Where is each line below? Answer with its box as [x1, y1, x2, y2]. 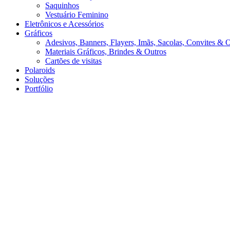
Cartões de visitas [45, 56, 102, 65]
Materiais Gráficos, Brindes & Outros [45, 47, 166, 56]
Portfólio [25, 84, 53, 93]
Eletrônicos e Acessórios [25, 19, 104, 28]
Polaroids [25, 65, 55, 74]
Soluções [25, 74, 54, 84]
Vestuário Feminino [45, 10, 108, 19]
